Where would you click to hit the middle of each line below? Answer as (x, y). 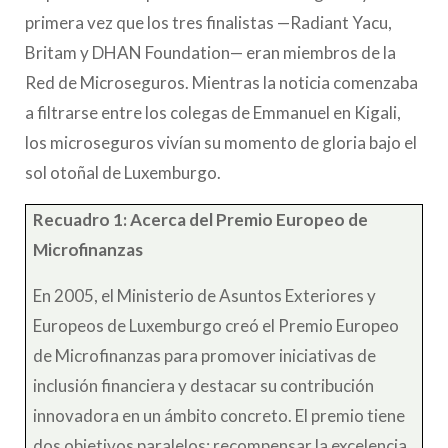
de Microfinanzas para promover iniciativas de (205, 355)
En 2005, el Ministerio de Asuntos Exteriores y (205, 295)
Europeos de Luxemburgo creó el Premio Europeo (216, 325)
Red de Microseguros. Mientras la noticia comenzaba (221, 82)
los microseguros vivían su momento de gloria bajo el (221, 142)
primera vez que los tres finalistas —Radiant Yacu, (208, 22)
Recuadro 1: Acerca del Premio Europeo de (201, 219)
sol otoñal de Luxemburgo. (123, 172)
